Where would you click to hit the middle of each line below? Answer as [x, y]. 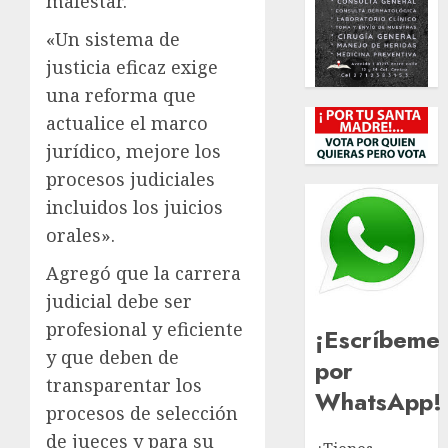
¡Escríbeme [378, 339]
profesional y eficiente [144, 328]
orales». [80, 234]
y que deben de [112, 356]
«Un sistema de [113, 38]
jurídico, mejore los [133, 150]
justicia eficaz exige [132, 66]
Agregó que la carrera [143, 272]
